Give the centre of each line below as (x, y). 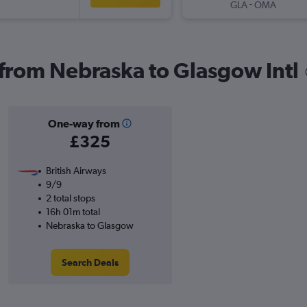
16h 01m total (73, 212)
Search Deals (90, 263)
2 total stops (70, 198)
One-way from (84, 124)
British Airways (76, 171)
